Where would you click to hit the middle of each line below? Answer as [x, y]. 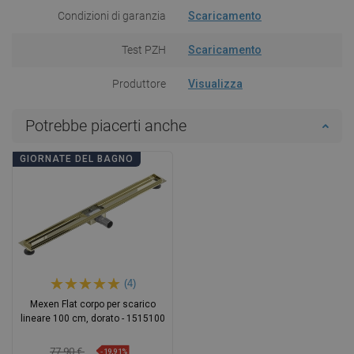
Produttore [139, 83]
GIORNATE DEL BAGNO [77, 158]
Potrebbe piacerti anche [106, 125]
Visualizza [215, 83]
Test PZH [144, 49]
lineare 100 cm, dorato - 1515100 [92, 318]
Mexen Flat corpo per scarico [92, 304]
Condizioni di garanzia [112, 15]
